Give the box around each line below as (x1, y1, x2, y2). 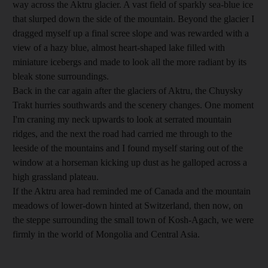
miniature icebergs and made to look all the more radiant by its (13, 56, 246, 67)
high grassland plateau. (13, 171, 99, 182)
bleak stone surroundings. (13, 71, 109, 81)
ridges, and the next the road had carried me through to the (13, 128, 232, 139)
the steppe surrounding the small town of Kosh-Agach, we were (13, 214, 254, 225)
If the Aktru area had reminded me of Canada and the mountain (13, 185, 251, 196)
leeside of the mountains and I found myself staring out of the (13, 142, 243, 153)
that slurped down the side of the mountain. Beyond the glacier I (13, 13, 254, 24)
